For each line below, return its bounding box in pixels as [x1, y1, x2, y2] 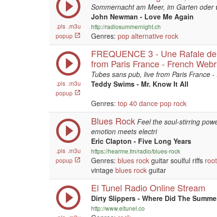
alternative [131, 31, 163, 41]
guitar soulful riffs [149, 155, 205, 165]
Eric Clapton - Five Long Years [91, 136, 191, 146]
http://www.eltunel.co [91, 204, 145, 212]
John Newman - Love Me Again [91, 12, 194, 21]
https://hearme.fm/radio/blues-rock [91, 147, 180, 155]
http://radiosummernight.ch [91, 22, 161, 31]
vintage [91, 165, 115, 175]
